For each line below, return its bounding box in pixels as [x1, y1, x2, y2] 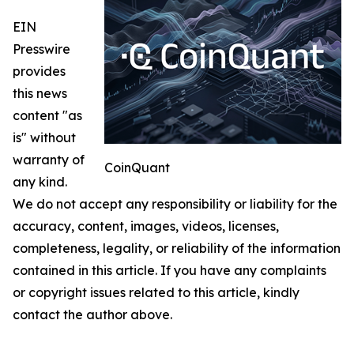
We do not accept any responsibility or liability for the [13, 196, 337, 213]
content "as [13, 107, 82, 124]
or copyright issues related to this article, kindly [13, 284, 299, 301]
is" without [13, 130, 76, 146]
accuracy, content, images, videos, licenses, [13, 218, 279, 235]
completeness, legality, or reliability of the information [13, 240, 341, 257]
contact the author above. [13, 307, 172, 323]
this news [13, 85, 67, 102]
